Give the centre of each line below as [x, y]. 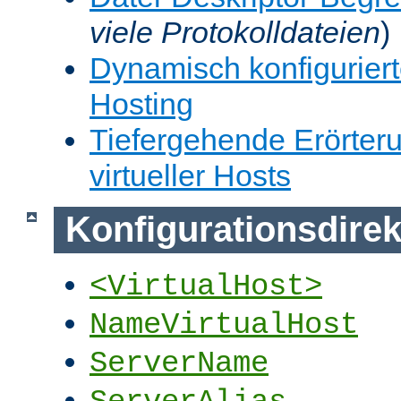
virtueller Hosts [190, 175]
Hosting [141, 103]
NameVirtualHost [224, 325]
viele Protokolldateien [235, 32]
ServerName [179, 364]
